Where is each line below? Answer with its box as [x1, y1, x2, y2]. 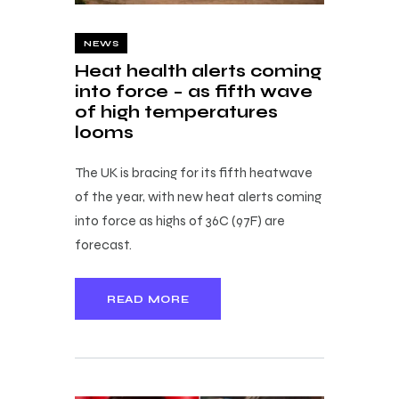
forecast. [75, 236, 132, 254]
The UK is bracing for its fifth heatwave [75, 164, 313, 182]
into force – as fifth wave [75, 81, 313, 102]
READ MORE [107, 292, 190, 305]
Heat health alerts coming [75, 61, 322, 82]
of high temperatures [75, 102, 278, 123]
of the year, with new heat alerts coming [75, 188, 322, 206]
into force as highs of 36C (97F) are [75, 212, 285, 230]
